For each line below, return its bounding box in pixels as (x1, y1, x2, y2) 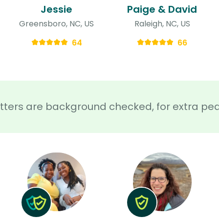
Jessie (41, 2, 73, 16)
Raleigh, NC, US (134, 18, 190, 29)
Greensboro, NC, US (19, 18, 94, 29)
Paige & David (127, 2, 197, 16)
